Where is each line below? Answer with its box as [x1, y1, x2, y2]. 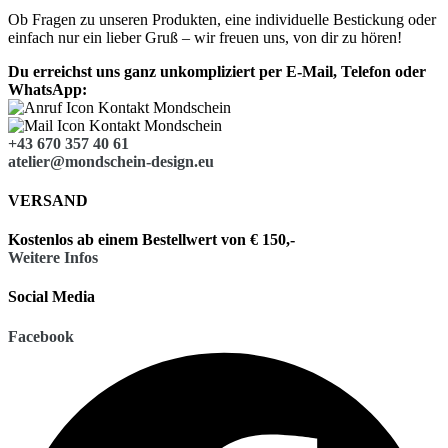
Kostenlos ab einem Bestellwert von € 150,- [8, 231, 295, 249]
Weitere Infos [8, 249, 98, 267]
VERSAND [8, 191, 88, 209]
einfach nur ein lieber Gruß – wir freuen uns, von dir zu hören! [8, 28, 402, 46]
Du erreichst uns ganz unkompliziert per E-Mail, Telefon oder [8, 62, 426, 80]
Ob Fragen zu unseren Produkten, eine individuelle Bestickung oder [8, 10, 436, 28]
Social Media [8, 288, 95, 306]
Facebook [8, 327, 74, 345]
